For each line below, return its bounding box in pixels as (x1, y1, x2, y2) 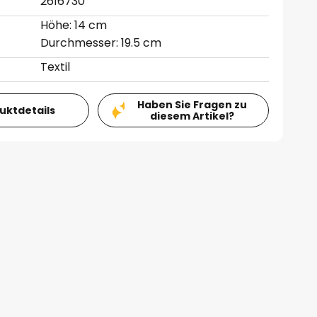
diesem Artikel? (149, 109, 234, 123)
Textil (40, 59, 71, 75)
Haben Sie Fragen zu (137, 98, 247, 112)
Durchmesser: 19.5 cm (40, 35, 162, 51)
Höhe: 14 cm (40, 17, 108, 33)
